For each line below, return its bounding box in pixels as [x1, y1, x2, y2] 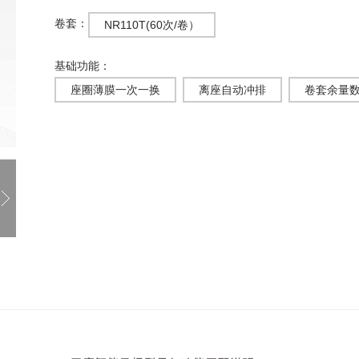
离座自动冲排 [199, 83, 266, 97]
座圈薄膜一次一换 [71, 83, 160, 97]
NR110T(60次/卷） [104, 18, 200, 32]
